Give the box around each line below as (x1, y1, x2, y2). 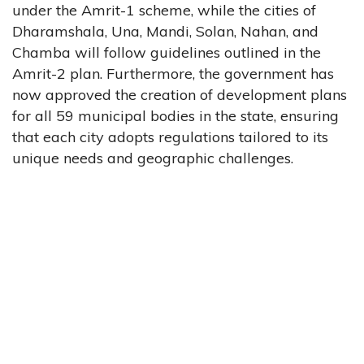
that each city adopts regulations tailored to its (12, 127, 328, 146)
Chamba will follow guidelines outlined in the (12, 42, 321, 62)
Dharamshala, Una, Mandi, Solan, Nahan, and (12, 21, 318, 41)
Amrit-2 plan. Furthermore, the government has (12, 63, 334, 83)
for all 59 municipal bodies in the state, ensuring (12, 106, 339, 125)
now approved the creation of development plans (12, 84, 347, 104)
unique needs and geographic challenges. (12, 148, 293, 167)
